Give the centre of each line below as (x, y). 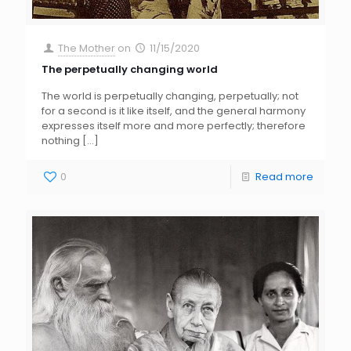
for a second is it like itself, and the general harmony (174, 110)
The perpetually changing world (130, 69)
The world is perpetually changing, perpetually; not (170, 96)
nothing (61, 140)
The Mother (87, 48)
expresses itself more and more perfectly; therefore (174, 125)
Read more (284, 176)
